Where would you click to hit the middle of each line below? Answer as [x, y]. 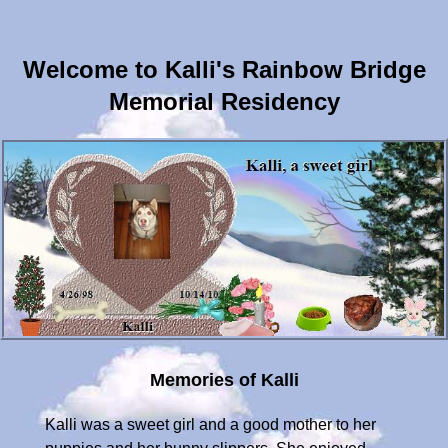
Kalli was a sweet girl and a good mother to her [210, 424]
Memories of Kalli [224, 379]
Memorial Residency [224, 101]
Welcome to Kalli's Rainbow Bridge [224, 69]
